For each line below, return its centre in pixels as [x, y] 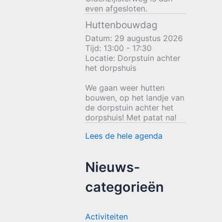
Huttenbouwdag [121, 25]
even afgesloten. [116, 9]
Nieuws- [113, 167]
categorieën [125, 187]
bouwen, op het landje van [135, 98]
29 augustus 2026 [149, 38]
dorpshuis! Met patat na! [131, 118]
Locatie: [101, 58]
